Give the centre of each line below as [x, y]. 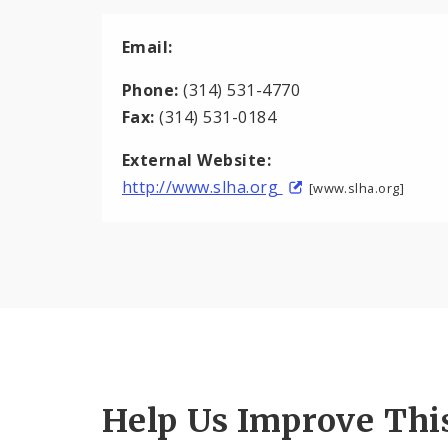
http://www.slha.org [202, 186]
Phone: [150, 89]
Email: [147, 46]
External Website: [197, 159]
